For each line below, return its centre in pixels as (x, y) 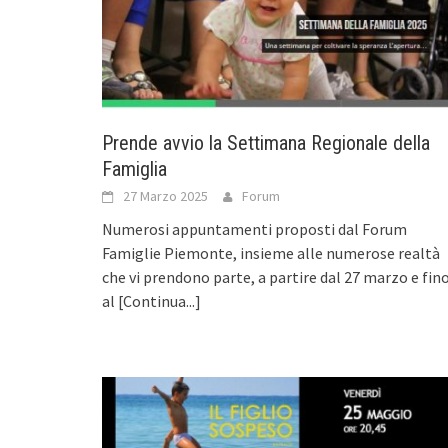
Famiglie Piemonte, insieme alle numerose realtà (271, 252)
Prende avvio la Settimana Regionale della (266, 142)
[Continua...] (159, 300)
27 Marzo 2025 (165, 195)
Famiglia (134, 168)
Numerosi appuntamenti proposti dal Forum (254, 228)
